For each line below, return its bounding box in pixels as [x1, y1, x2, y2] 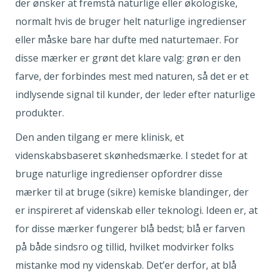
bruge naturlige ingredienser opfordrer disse [15, 167, 222, 181]
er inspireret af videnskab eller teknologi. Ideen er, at [15, 204, 258, 218]
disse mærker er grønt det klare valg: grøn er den [15, 51, 241, 65]
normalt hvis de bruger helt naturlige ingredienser [15, 15, 246, 29]
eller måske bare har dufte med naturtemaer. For [15, 33, 239, 47]
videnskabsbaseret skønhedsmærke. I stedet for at [15, 149, 247, 163]
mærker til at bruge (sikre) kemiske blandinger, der [15, 185, 249, 199]
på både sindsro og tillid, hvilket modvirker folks [15, 240, 234, 254]
